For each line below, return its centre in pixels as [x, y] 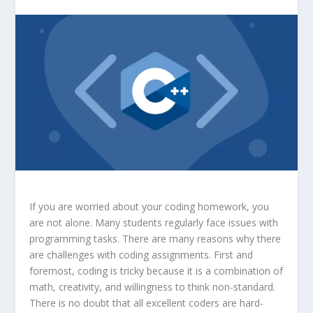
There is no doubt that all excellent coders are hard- [147, 303]
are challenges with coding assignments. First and [141, 254]
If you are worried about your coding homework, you [150, 206]
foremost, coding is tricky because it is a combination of [156, 270]
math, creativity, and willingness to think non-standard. [153, 286]
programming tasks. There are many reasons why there [155, 238]
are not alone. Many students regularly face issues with [154, 222]
